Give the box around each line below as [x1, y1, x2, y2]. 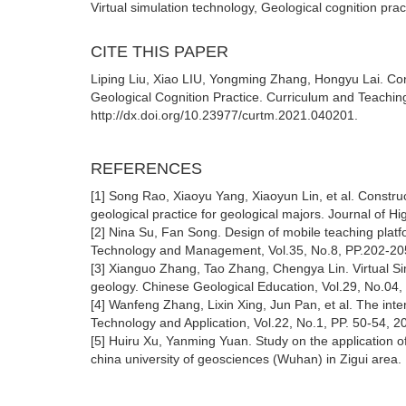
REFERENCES [91, 159, 202, 178]
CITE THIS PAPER [91, 43, 228, 61]
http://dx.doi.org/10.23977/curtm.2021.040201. [91, 108, 358, 122]
